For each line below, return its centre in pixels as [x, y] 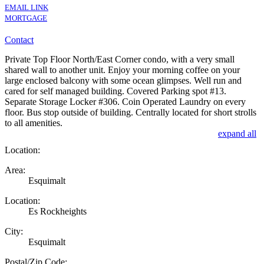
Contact [19, 39]
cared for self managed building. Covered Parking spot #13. [115, 91]
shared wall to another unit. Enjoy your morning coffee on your [122, 70]
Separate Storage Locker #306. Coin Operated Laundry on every [125, 101]
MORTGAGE [26, 18]
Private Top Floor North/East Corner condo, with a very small [120, 59]
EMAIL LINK [27, 7]
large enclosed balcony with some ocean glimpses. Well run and [123, 80]
